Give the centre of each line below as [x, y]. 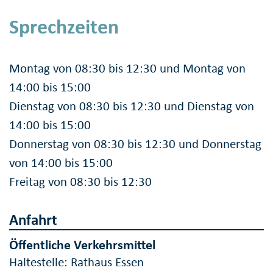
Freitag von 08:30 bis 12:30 [80, 182]
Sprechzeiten [64, 26]
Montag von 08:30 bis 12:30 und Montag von [127, 69]
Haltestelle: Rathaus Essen [76, 262]
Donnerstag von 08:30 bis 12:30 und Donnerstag [135, 144]
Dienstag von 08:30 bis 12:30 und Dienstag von [132, 106]
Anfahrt [33, 219]
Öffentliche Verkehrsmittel [82, 244]
